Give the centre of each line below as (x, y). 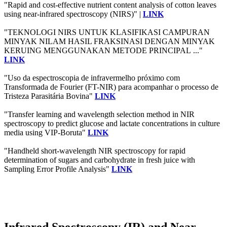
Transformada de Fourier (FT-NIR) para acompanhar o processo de (111, 87)
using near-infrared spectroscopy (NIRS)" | (73, 14)
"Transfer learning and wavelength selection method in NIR (99, 115)
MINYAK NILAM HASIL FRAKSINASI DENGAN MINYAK (109, 42)
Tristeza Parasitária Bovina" (49, 96)
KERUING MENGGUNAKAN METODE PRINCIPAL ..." (103, 51)
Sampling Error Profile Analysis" (58, 169)
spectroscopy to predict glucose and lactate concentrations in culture (112, 124)
